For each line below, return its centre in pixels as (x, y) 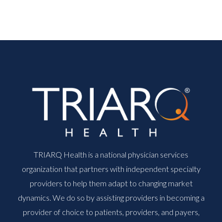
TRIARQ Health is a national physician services (111, 155)
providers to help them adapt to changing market (111, 183)
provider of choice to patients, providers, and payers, (111, 212)
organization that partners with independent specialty (111, 169)
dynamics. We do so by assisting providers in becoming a (111, 198)
